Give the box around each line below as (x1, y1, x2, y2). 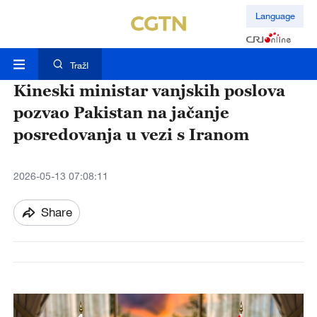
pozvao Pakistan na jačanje (13, 103, 229, 122)
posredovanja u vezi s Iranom (13, 125, 249, 144)
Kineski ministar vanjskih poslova (13, 81, 285, 100)
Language (255, 10, 295, 22)
